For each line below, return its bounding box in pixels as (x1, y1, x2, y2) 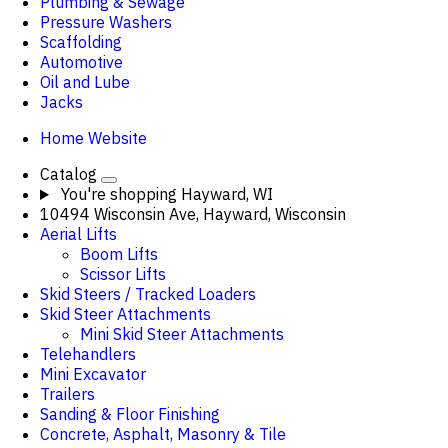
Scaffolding (40, 32, 122, 52)
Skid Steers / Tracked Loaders (40, 284, 256, 304)
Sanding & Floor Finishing (40, 404, 220, 424)
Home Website (40, 128, 147, 148)
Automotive (40, 52, 123, 72)
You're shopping (60, 184, 177, 204)
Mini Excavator (40, 364, 146, 384)
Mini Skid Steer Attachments (80, 324, 284, 344)
